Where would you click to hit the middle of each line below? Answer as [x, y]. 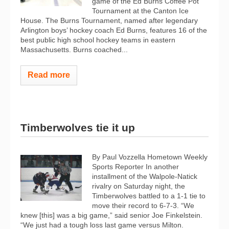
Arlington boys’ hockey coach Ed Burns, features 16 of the [114, 30]
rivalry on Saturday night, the [139, 186]
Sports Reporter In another [135, 166]
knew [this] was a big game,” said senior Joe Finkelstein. [111, 215]
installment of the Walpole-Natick [145, 176]
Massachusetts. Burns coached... [74, 50]
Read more [49, 75]
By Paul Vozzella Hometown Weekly [150, 157]
